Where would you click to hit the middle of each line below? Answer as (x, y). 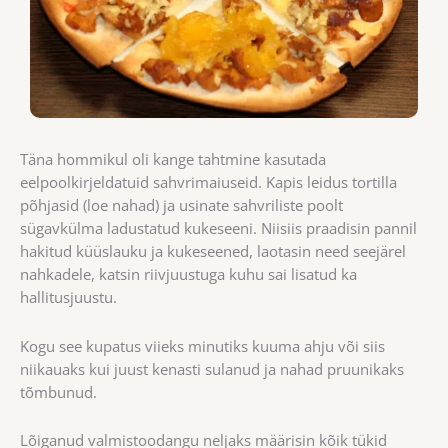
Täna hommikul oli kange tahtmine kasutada (173, 159)
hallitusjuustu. (68, 297)
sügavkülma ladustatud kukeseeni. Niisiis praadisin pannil (218, 228)
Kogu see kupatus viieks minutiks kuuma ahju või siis (202, 345)
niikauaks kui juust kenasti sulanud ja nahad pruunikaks (212, 368)
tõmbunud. (58, 391)
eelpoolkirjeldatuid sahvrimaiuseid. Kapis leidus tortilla (208, 182)
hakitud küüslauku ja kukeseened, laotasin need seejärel (213, 251)
